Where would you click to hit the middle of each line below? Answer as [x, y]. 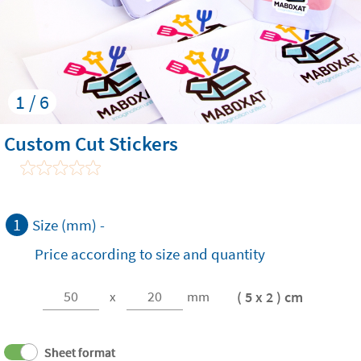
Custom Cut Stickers [91, 143]
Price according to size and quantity [150, 254]
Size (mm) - [68, 225]
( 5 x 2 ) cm [270, 297]
